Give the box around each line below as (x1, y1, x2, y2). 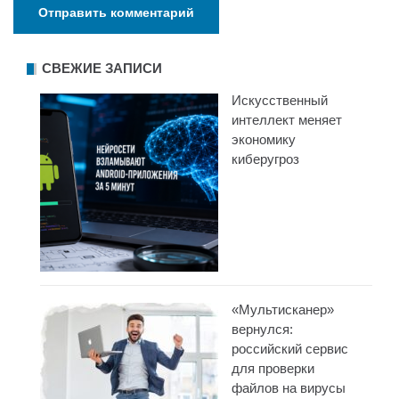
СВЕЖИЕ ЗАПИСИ (42, 60, 162, 76)
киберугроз (232, 151, 299, 167)
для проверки (232, 360, 314, 376)
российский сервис (232, 340, 348, 356)
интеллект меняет (232, 111, 342, 127)
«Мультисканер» (232, 301, 334, 317)
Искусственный (232, 92, 328, 108)
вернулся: (232, 321, 293, 337)
